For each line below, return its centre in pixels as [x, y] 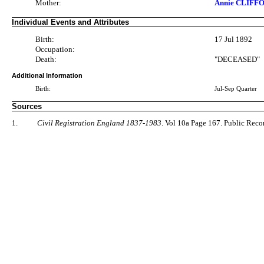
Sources [27, 106]
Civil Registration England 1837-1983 [99, 123]
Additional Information [47, 76]
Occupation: [55, 49]
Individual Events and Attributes [70, 22]
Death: [46, 59]
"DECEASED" [237, 59]
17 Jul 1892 [234, 39]
